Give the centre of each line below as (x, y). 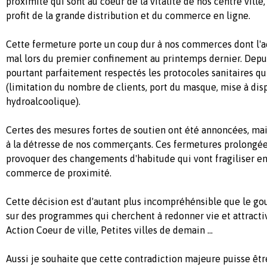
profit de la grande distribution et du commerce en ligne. (128, 15)
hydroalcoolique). (43, 101)
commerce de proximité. (59, 173)
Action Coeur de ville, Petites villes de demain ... (109, 230)
